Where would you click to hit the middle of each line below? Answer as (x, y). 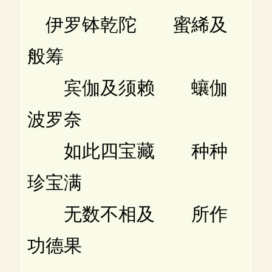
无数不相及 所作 (127, 214)
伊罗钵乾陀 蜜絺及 (127, 24)
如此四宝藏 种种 (127, 151)
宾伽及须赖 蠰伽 (127, 87)
